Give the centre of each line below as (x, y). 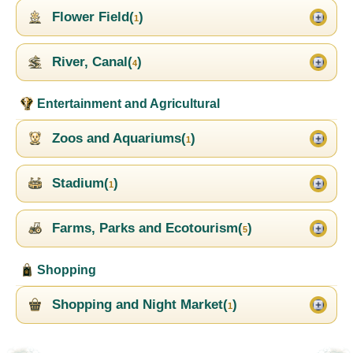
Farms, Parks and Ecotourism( (145, 229)
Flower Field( (91, 17)
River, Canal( (90, 62)
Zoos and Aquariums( (117, 139)
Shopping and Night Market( (138, 305)
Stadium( (78, 184)
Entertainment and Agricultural (127, 104)
